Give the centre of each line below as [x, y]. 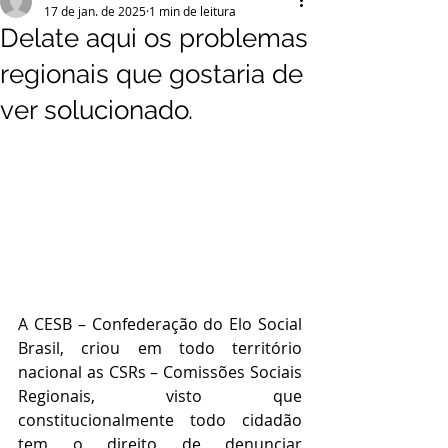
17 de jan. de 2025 [95, 11]
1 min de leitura [192, 11]
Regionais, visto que [160, 395]
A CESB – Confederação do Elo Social [160, 323]
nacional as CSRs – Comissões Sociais [160, 371]
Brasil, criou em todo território [160, 347]
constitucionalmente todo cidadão [160, 419]
